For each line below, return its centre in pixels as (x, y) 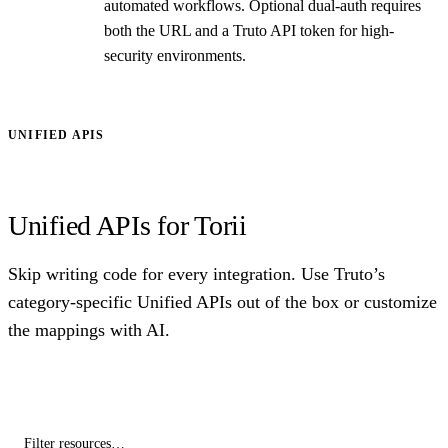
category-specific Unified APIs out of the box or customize (222, 302)
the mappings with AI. (89, 330)
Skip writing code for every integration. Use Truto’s (196, 274)
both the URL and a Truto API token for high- (249, 31)
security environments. (175, 56)
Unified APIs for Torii (127, 226)
